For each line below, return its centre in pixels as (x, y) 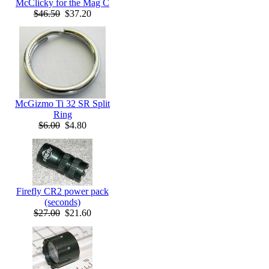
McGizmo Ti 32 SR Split (62, 104)
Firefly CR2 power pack (62, 191)
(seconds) (62, 202)
